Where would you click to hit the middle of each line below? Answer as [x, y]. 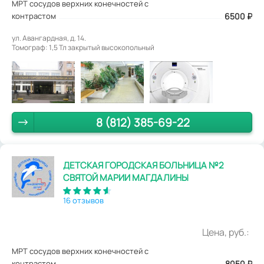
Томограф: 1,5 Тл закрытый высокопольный [83, 47]
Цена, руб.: [226, 232]
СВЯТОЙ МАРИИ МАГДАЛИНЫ [126, 178]
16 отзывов [84, 201]
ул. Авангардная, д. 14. [49, 38]
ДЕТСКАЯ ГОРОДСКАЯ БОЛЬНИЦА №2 [144, 166]
